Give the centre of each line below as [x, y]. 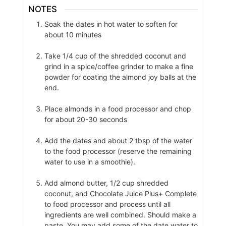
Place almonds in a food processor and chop [118, 109]
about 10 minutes [73, 35]
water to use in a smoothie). [90, 162]
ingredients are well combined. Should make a [120, 215]
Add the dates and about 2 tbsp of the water [118, 141]
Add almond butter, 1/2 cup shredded [106, 183]
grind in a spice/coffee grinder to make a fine [119, 67]
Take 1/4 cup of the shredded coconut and [115, 56]
